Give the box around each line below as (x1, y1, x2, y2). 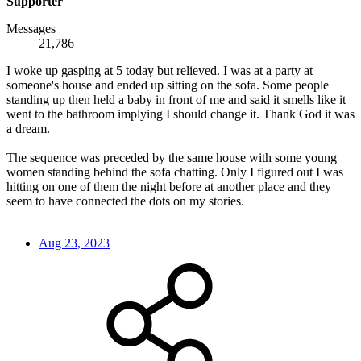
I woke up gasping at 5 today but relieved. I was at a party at (6, 64, 313, 78)
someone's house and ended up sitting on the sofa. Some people (6, 78, 329, 93)
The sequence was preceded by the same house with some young (6, 151, 337, 165)
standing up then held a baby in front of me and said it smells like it (6, 93, 346, 107)
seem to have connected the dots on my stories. (6, 194, 244, 209)
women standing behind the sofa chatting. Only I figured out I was (6, 165, 343, 180)
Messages (6, 22, 56, 36)
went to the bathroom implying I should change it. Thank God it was (6, 107, 355, 122)
